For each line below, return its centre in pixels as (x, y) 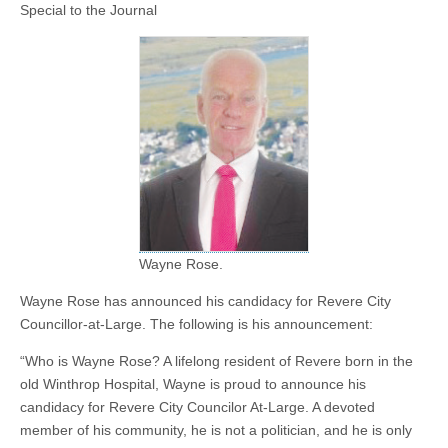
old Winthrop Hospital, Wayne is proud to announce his (193, 384)
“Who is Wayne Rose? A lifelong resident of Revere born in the (216, 361)
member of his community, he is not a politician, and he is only (216, 430)
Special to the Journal (88, 10)
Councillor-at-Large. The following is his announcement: (196, 324)
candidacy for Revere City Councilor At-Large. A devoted (197, 407)
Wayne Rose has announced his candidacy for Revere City (205, 301)
